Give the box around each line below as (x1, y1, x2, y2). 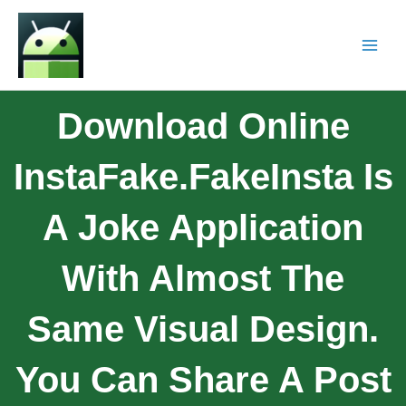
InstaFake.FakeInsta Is (13, 156, 393, 197)
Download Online (56, 105, 350, 146)
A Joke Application (43, 207, 363, 247)
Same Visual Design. (27, 308, 379, 349)
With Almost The (62, 257, 344, 298)
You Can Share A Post (14, 359, 391, 400)
